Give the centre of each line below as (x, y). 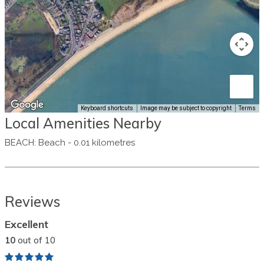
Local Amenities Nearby (83, 123)
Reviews (32, 202)
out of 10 (37, 240)
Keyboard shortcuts (107, 108)
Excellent (27, 224)
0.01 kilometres (104, 143)
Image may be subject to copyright (186, 108)
